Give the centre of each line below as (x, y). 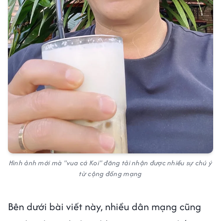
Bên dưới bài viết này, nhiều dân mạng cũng (105, 207)
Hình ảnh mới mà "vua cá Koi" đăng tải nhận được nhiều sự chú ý (110, 163)
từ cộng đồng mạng (110, 174)
